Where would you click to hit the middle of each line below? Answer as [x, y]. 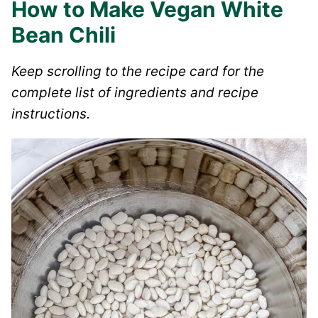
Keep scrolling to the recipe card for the [138, 71]
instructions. [51, 114]
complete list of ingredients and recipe [135, 92]
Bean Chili [64, 34]
